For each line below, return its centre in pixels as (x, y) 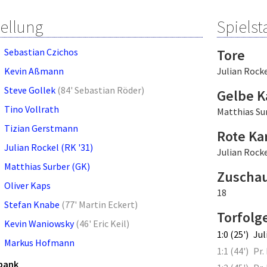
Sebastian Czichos (41, 52)
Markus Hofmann (39, 242)
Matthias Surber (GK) (47, 166)
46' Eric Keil (103, 223)
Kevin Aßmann (34, 71)
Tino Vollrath (32, 109)
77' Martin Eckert (100, 204)
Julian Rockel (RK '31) (49, 147)
